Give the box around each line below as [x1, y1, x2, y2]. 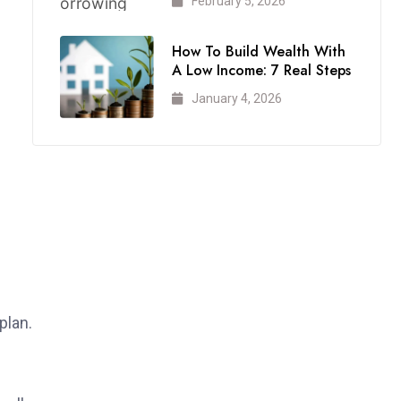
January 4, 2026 [191, 90, 282, 106]
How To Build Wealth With [171, 40, 346, 62]
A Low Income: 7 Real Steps [171, 59, 351, 81]
